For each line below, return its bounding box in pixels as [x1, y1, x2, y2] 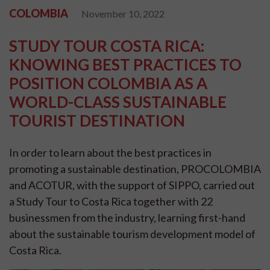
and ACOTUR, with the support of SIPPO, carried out [9, 178, 255, 192]
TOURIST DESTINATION [9, 111, 185, 130]
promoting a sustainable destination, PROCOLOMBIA [9, 162, 261, 175]
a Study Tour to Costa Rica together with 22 [9, 195, 213, 208]
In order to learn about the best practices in [9, 146, 212, 159]
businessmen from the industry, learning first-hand [9, 211, 245, 224]
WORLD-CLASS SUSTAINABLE [9, 92, 227, 111]
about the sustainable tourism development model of [9, 227, 256, 240]
